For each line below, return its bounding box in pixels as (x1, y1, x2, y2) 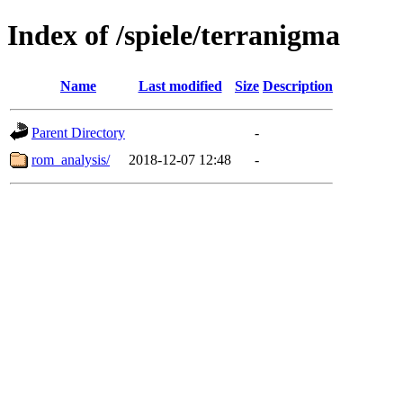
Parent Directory (31, 124, 125, 140)
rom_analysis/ (31, 151, 110, 167)
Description (263, 77, 333, 94)
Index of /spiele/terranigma (7, 19, 340, 52)
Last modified (138, 77, 222, 94)
